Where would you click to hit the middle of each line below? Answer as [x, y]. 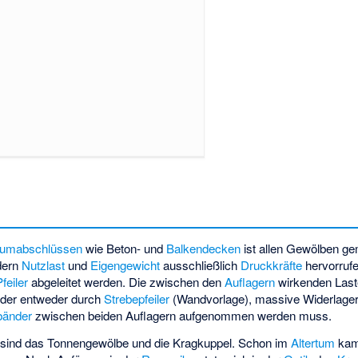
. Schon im [262, 343]
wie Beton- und [125, 248]
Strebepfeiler [137, 298]
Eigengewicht [125, 265]
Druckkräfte [272, 265]
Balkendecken [204, 248]
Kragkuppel [203, 343]
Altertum [313, 343]
